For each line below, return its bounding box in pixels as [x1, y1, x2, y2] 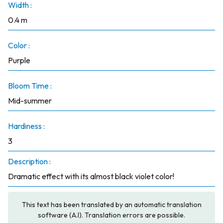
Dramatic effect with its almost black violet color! [7, 171, 174, 181]
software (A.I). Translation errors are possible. [38, 211, 185, 220]
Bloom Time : [7, 81, 52, 91]
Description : [7, 156, 51, 166]
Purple [7, 55, 30, 65]
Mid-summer [7, 96, 52, 106]
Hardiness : [7, 121, 45, 131]
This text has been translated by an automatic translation [21, 200, 202, 209]
